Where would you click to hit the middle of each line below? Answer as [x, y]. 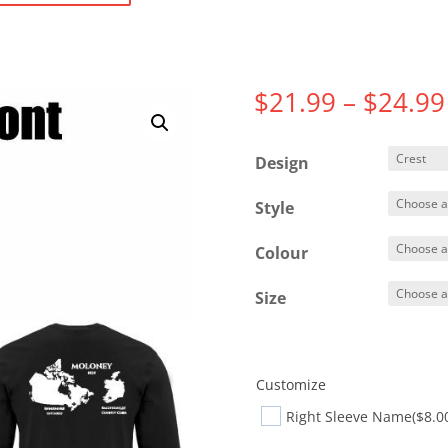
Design [281, 162]
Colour [281, 252]
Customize [290, 384]
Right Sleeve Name [348, 416]
